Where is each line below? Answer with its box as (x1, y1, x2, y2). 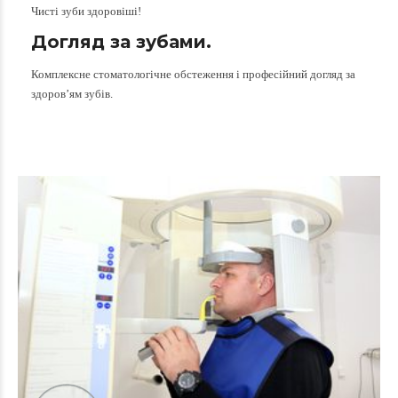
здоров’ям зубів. (31, 86, 113, 100)
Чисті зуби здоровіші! (31, 4, 141, 18)
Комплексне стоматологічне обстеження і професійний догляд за (31, 67, 355, 81)
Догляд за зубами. (31, 30, 211, 52)
